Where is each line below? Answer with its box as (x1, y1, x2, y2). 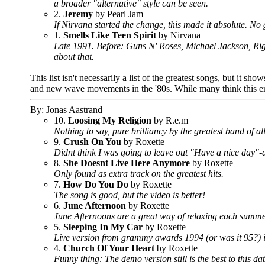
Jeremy (63, 9, 93, 19)
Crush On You (63, 137, 121, 147)
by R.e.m (151, 115, 188, 125)
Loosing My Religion (68, 115, 151, 125)
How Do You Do (63, 179, 128, 189)
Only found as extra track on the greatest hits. (54, 169, 224, 179)
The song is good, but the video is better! (54, 190, 205, 200)
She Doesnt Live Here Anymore (63, 158, 190, 168)
